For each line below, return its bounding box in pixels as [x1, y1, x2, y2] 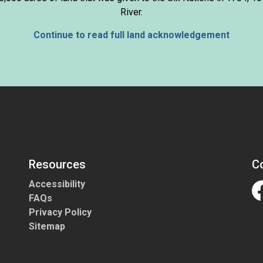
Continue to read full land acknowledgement [33, 29, 230, 41]
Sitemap [29, 221, 65, 232]
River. [120, 6, 143, 18]
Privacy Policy [29, 207, 92, 218]
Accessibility [29, 178, 85, 190]
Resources [29, 157, 86, 171]
